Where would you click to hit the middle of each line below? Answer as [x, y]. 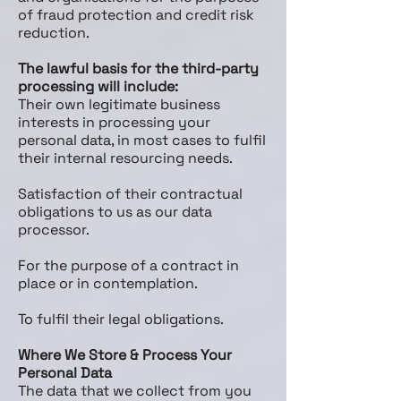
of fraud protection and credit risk [136, 15]
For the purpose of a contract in [128, 265]
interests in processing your [114, 122]
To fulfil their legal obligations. [121, 319]
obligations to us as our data [115, 212]
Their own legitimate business [119, 104]
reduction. [54, 33]
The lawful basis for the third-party [138, 68]
